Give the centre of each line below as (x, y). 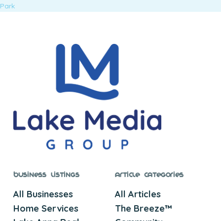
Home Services (46, 208)
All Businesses (43, 194)
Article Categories (149, 175)
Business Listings (46, 175)
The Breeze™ (143, 208)
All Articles (138, 194)
